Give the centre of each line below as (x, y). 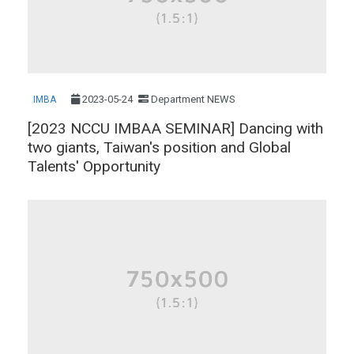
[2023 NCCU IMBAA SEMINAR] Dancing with (175, 128)
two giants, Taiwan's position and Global (159, 147)
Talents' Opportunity (94, 166)
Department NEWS (193, 99)
